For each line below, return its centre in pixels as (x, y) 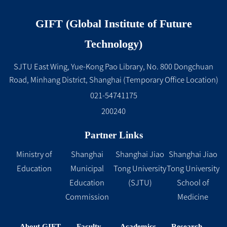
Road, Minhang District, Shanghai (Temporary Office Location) (113, 80)
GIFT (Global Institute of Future (113, 24)
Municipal (87, 169)
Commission (87, 197)
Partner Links (113, 135)
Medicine (193, 197)
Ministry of (34, 155)
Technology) (113, 44)
